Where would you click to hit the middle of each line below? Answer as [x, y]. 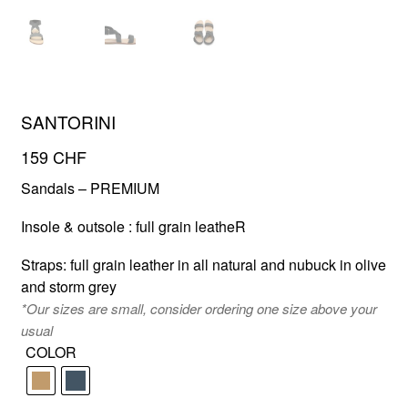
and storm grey [68, 286]
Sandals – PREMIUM [90, 188]
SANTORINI [68, 122]
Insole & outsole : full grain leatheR [133, 226]
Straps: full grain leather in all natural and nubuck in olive [203, 264]
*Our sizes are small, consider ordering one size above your [199, 308]
